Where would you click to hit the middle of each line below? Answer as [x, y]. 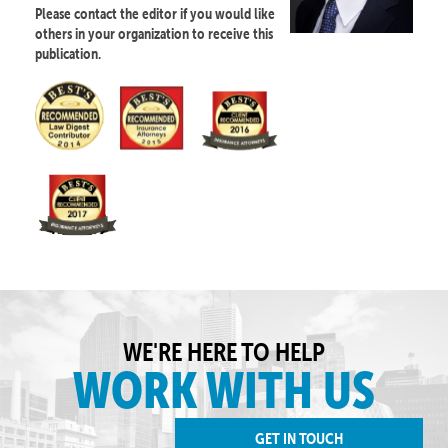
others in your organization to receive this [154, 34]
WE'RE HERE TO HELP [224, 352]
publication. [68, 54]
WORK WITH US [224, 391]
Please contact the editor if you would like [155, 14]
